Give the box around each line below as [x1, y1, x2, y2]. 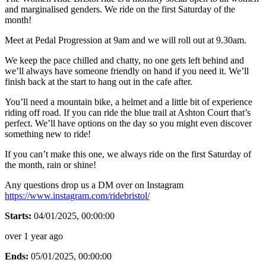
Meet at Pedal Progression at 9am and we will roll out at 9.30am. [5, 34, 246, 45]
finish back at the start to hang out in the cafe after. [5, 76, 192, 87]
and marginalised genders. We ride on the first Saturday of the [5, 4, 235, 14]
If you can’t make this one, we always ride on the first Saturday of [5, 148, 251, 159]
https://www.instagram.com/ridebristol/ [5, 190, 150, 201]
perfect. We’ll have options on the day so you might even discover [5, 118, 252, 128]
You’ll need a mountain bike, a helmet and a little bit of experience [5, 96, 252, 107]
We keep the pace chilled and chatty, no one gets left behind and [5, 55, 244, 65]
